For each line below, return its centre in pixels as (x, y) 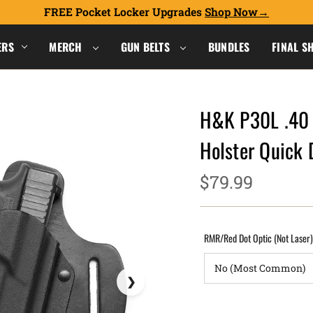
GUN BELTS (147, 46)
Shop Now (231, 12)
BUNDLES (229, 46)
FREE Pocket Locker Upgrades (124, 12)
